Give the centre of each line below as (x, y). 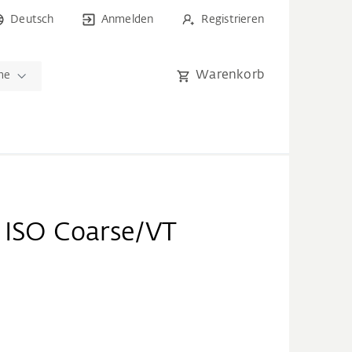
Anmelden (127, 20)
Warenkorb (230, 75)
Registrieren (232, 20)
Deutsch (32, 20)
